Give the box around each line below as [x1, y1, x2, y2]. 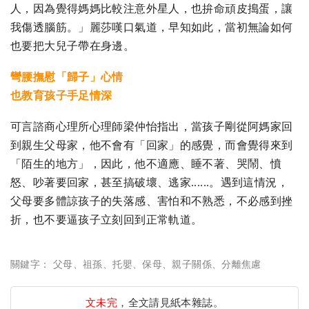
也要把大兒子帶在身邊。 [10, 40, 135, 52]
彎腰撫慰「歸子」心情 [10, 71, 123, 83]
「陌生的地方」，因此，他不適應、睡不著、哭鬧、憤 [10, 158, 281, 170]
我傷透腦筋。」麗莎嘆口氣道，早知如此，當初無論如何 [10, 21, 293, 34]
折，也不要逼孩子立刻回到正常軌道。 [10, 214, 203, 226]
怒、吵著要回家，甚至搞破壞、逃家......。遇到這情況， [10, 177, 288, 189]
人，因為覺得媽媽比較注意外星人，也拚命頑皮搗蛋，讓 [10, 3, 293, 15]
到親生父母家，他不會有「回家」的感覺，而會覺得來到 [10, 139, 293, 152]
